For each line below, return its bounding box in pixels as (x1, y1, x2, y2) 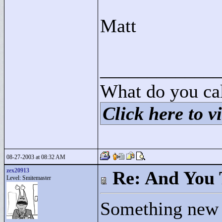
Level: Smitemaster (6, 174, 51, 181)
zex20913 (6, 167, 29, 174)
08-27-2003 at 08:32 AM (6, 154, 65, 161)
